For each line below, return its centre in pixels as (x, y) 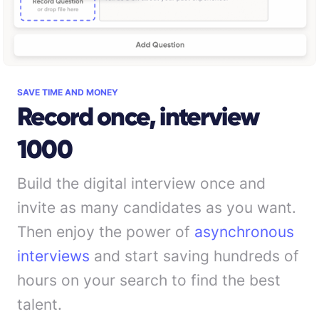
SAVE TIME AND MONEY (68, 93)
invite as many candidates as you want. (157, 208)
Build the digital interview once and (141, 184)
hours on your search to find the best (149, 281)
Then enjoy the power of (106, 232)
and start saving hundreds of (194, 256)
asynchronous (244, 232)
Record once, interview (138, 117)
